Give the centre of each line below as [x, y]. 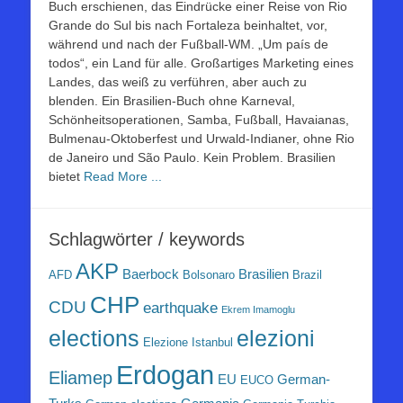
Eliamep [81, 377]
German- [304, 379]
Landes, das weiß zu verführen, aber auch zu [178, 81]
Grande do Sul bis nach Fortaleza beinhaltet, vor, [188, 25]
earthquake [180, 308]
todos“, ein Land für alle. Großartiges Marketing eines [201, 63]
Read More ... [123, 176]
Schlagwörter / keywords [147, 239]
